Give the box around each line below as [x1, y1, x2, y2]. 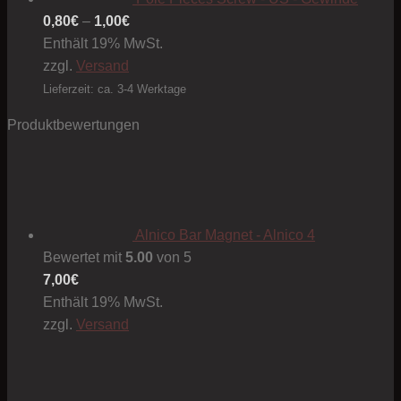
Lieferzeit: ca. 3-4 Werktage [43, 82, 186, 97]
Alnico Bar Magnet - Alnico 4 [135, 227, 315, 243]
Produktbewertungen [7, 117, 140, 133]
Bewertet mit [43, 250, 125, 266]
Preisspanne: [129, 13, 213, 29]
